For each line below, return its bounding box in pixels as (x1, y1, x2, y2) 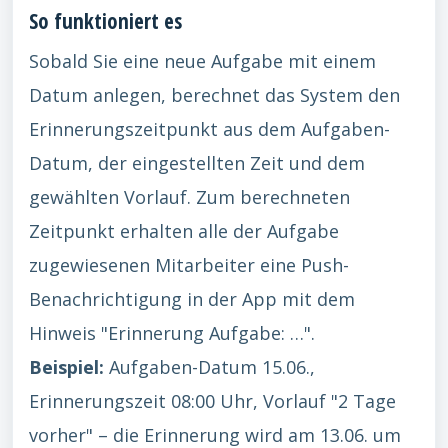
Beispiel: (29, 355, 104, 379)
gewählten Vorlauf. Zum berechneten (29, 185, 350, 209)
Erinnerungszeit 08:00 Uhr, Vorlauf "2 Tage (29, 389, 396, 413)
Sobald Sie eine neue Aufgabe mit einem (29, 49, 376, 73)
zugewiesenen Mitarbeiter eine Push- (29, 253, 349, 277)
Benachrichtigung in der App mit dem (29, 287, 355, 311)
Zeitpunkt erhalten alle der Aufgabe (29, 219, 339, 243)
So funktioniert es (29, 6, 182, 35)
